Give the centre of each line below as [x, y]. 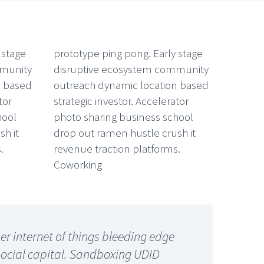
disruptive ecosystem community [131, 69]
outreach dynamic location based [131, 85]
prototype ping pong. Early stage [128, 53]
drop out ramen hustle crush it [125, 132]
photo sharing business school [123, 116]
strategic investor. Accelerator [121, 100]
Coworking [78, 164]
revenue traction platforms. [117, 148]
